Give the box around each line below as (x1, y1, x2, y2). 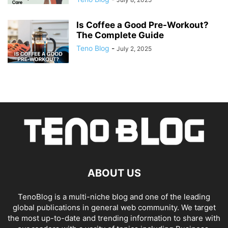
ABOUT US (87, 167, 141, 180)
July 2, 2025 (117, 45, 152, 53)
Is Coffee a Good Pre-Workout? (76, 20, 209, 31)
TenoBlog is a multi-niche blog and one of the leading (18, 192, 210, 202)
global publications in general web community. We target (12, 203, 216, 213)
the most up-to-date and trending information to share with (8, 213, 220, 223)
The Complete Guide (76, 30, 164, 41)
